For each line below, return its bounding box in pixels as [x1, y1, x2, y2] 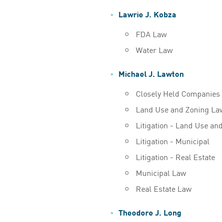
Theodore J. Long [118, 206, 181, 218]
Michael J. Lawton [118, 67, 184, 79]
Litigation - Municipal [135, 134, 210, 147]
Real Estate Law [135, 182, 192, 194]
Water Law [135, 43, 173, 55]
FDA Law [135, 27, 167, 40]
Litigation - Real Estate [135, 150, 215, 163]
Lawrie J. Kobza [118, 7, 176, 19]
